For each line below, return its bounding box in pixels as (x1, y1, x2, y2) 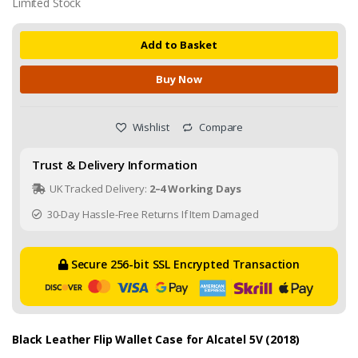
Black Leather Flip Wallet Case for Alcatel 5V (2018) (12, 332, 300, 348)
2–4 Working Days (149, 181, 241, 196)
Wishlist (129, 119, 169, 134)
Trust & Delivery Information (32, 156, 197, 173)
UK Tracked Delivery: (46, 181, 149, 196)
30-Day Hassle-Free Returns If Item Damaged (44, 206, 259, 221)
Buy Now (156, 71, 202, 86)
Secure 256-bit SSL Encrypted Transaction (67, 256, 300, 272)
